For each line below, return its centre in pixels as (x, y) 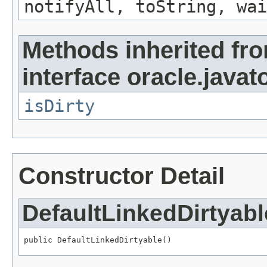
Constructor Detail (122, 176)
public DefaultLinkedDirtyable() (98, 240)
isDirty (59, 106)
